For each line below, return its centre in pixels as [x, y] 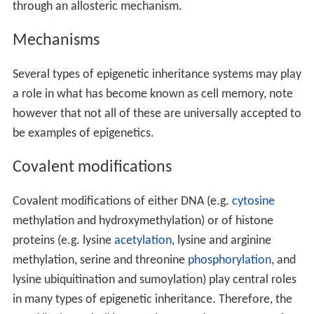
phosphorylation [229, 261]
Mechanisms [56, 41]
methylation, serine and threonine [100, 261]
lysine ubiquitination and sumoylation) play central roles [154, 280]
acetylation [143, 241]
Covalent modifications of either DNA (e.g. [122, 202]
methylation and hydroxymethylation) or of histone [143, 221]
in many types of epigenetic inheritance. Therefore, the [152, 300]
